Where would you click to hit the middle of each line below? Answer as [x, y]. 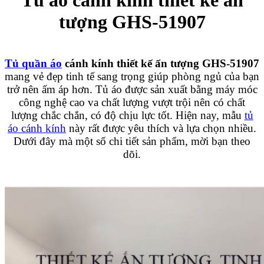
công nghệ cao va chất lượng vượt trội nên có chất [132, 102]
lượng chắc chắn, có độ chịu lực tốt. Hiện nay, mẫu [128, 115]
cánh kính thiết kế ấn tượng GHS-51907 [161, 63]
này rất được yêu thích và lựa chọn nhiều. [161, 128]
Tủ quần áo [33, 63]
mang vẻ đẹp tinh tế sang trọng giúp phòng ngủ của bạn [132, 76]
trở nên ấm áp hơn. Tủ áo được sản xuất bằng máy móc [132, 89]
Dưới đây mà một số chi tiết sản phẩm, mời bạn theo [132, 141]
